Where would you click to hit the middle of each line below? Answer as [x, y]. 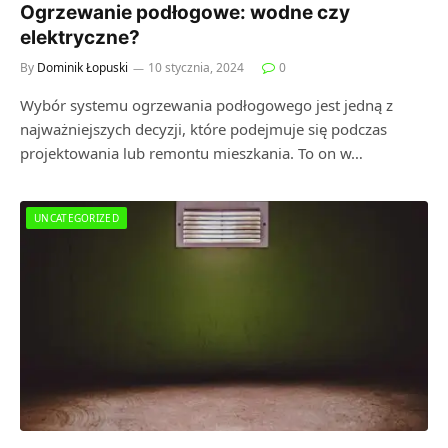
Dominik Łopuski [82, 67]
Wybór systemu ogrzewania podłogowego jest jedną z [206, 105]
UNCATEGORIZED [76, 218]
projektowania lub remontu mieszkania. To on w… [191, 153]
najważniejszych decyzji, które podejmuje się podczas [203, 129]
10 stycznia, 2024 [196, 67]
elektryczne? [80, 37]
